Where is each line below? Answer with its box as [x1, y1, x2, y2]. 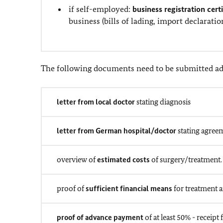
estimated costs [96, 155, 151, 164]
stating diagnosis [136, 97, 191, 107]
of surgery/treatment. [151, 155, 222, 164]
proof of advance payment [57, 213, 143, 222]
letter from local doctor [57, 97, 136, 107]
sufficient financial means [86, 184, 172, 193]
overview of [57, 155, 96, 164]
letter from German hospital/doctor [57, 126, 176, 135]
